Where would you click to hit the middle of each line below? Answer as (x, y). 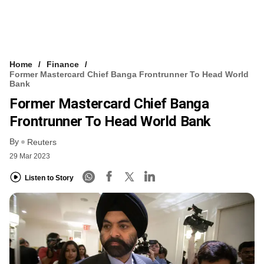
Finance (63, 64)
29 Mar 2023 (30, 156)
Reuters (42, 142)
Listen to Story (49, 178)
